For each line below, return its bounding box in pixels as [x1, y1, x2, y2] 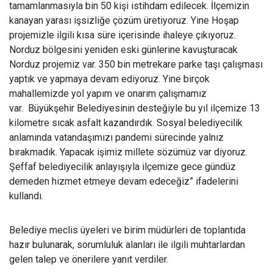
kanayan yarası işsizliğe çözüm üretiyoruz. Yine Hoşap [9, 15, 239, 26]
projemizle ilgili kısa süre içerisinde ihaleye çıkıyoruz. [9, 29, 236, 41]
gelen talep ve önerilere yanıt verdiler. [9, 253, 168, 265]
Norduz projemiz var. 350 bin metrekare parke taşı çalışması [9, 58, 263, 70]
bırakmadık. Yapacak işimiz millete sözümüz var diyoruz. [9, 146, 247, 158]
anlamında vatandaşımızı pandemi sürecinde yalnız [9, 132, 224, 143]
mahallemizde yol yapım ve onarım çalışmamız [9, 88, 207, 99]
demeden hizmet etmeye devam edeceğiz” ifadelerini [9, 175, 238, 187]
